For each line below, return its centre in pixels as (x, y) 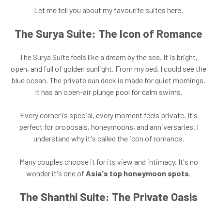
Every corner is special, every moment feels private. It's (108, 115)
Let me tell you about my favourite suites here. (108, 10)
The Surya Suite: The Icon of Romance (108, 33)
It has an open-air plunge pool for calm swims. (108, 92)
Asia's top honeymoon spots (137, 173)
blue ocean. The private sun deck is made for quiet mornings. (108, 80)
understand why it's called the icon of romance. (108, 138)
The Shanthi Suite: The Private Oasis (108, 196)
